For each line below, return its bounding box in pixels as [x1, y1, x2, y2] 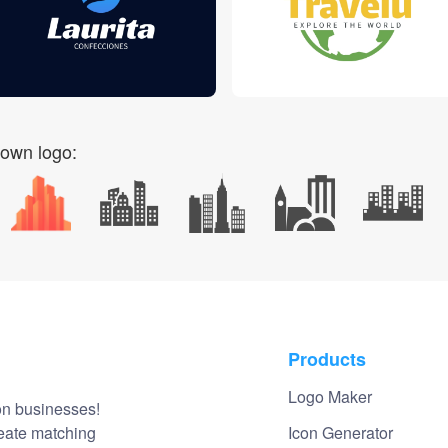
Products [288, 345, 366, 372]
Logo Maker [288, 384, 372, 408]
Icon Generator [288, 420, 393, 444]
